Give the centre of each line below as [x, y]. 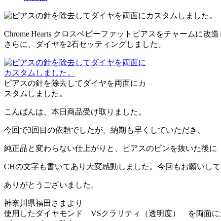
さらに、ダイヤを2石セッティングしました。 [85, 44]
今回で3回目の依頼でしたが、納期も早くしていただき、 [105, 130]
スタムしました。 [36, 93]
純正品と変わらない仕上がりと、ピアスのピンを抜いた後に [110, 148]
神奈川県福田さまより [43, 203]
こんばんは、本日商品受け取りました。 [75, 111]
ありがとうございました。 [51, 184]
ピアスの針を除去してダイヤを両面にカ [75, 83]
